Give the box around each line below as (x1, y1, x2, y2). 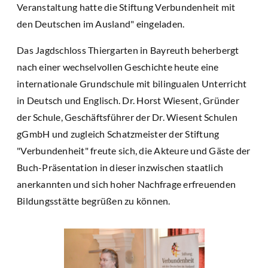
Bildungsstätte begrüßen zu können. (17, 194, 170, 206)
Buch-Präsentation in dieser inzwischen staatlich (17, 161, 223, 173)
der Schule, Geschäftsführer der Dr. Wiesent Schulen (17, 111, 237, 123)
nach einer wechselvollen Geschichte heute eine (17, 60, 219, 72)
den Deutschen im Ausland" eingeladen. (17, 17, 185, 29)
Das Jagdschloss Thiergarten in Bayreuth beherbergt (17, 44, 239, 56)
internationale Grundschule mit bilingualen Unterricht (17, 77, 247, 89)
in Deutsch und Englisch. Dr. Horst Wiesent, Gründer (17, 94, 239, 106)
